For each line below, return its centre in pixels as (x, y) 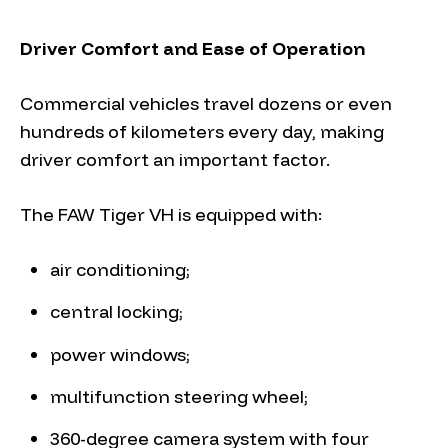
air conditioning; (120, 269)
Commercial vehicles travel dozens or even (206, 103)
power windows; (120, 354)
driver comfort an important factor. (175, 159)
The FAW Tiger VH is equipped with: (171, 214)
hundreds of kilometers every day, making (202, 131)
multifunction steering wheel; (179, 396)
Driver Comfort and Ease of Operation (192, 48)
